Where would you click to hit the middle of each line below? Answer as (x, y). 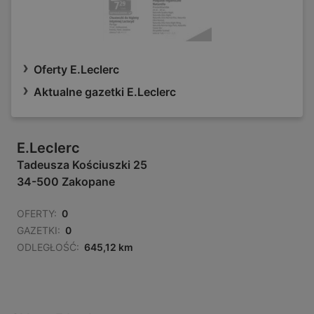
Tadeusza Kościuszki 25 (82, 165)
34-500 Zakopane (66, 182)
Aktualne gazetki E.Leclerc (105, 92)
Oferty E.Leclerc (76, 70)
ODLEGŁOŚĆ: (48, 247)
